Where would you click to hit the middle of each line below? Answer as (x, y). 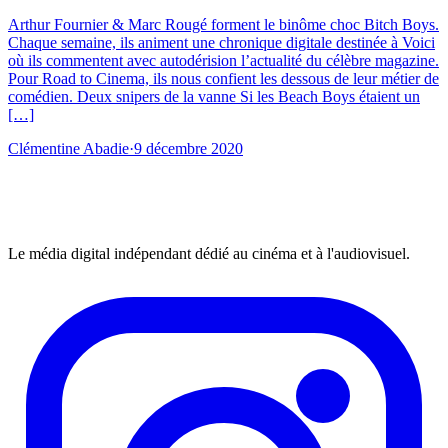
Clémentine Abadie (68, 149)
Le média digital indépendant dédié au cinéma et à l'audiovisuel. (209, 254)
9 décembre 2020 (188, 149)
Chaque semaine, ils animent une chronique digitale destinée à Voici (221, 43)
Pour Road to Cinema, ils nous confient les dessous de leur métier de (223, 79)
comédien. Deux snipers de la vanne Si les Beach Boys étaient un (214, 97)
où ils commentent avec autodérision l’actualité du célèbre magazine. (223, 61)
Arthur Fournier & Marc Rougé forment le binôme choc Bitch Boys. (223, 25)
